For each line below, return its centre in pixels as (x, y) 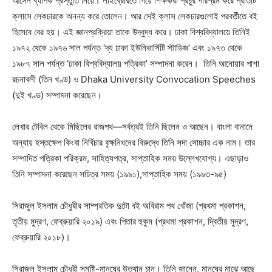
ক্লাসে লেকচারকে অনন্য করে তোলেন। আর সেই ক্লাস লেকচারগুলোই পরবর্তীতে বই (135, 16)
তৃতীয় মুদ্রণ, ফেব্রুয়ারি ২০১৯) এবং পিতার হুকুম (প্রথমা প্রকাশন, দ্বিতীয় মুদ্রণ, (130, 221)
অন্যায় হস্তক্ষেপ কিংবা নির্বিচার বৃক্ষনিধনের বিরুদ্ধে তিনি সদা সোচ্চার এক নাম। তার (134, 142)
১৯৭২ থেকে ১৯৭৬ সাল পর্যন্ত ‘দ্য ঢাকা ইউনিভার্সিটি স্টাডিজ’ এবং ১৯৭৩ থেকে (127, 48)
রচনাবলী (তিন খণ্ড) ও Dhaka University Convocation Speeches (134, 79)
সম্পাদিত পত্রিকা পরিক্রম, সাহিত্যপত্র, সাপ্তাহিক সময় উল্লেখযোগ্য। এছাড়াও (130, 158)
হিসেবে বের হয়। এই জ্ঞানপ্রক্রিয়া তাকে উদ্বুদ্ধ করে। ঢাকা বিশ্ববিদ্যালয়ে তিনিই (131, 32)
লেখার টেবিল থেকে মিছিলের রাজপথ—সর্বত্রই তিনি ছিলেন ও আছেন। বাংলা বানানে (132, 127)
